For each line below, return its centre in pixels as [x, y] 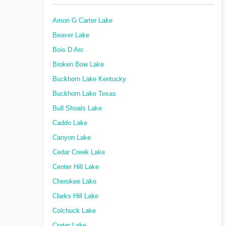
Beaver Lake [71, 35]
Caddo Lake [70, 123]
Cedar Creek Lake [79, 152]
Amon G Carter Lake [82, 21]
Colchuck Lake [74, 211]
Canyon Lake [72, 138]
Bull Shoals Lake [77, 108]
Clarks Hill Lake [75, 196]
